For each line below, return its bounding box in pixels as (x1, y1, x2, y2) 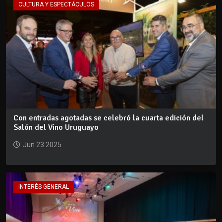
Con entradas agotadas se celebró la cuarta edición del (13, 112, 204, 123)
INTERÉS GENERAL (18, 183, 69, 190)
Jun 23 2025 (23, 140, 61, 149)
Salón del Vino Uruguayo (13, 122, 99, 132)
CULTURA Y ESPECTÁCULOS (18, 1, 94, 8)
